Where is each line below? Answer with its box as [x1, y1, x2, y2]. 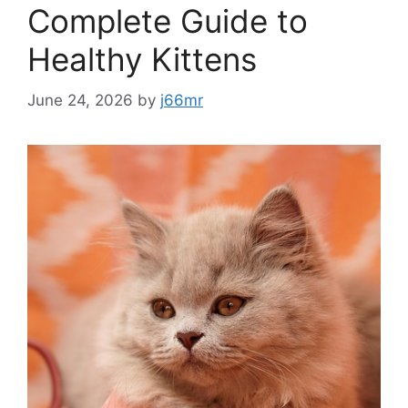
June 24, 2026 [27, 90, 133, 109]
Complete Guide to [27, 2, 308, 40]
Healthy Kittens [27, 40, 257, 78]
